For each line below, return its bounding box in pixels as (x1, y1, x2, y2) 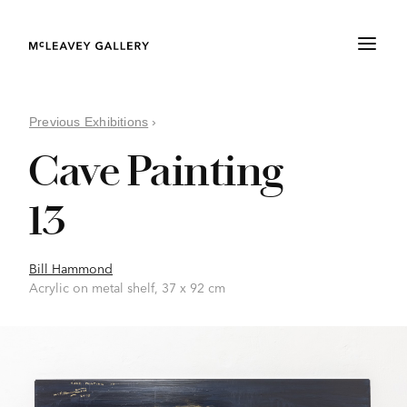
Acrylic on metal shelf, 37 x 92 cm (29, 278, 225, 296)
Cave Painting (27, 144, 283, 197)
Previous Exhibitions (29, 114, 149, 129)
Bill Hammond (29, 259, 113, 277)
